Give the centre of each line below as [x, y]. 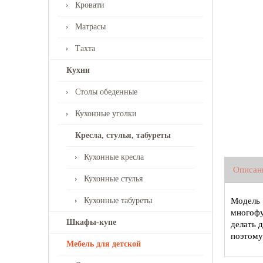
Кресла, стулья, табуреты [123, 135]
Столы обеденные [106, 92]
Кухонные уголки [106, 114]
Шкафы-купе [91, 222]
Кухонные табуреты [118, 200]
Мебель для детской [104, 244]
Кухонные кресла [114, 157]
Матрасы [90, 27]
